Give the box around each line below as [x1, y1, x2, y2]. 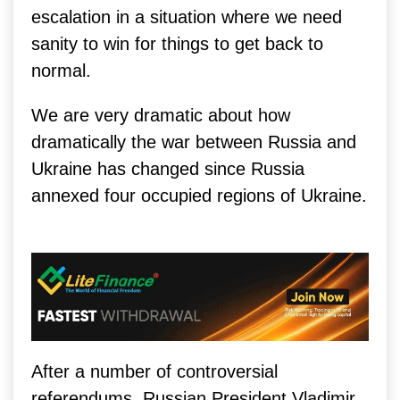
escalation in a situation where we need [31, 7, 342, 28]
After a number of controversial [31, 361, 278, 381]
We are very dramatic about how [31, 105, 290, 126]
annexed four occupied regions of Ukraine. [31, 186, 367, 206]
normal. [31, 61, 91, 81]
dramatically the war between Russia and [31, 132, 356, 153]
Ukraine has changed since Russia [31, 159, 304, 179]
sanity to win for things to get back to [31, 34, 323, 54]
